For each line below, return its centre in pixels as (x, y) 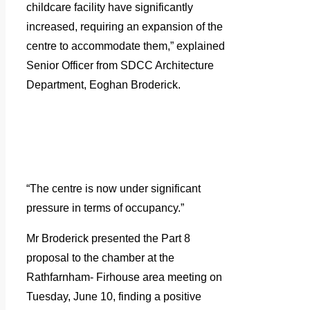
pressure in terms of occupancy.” (105, 208)
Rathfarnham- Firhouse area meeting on (124, 277)
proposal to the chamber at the (100, 257)
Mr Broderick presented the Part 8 (108, 238)
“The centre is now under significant (113, 188)
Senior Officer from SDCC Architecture (120, 65)
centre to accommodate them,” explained (126, 46)
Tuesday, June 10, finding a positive (114, 296)
